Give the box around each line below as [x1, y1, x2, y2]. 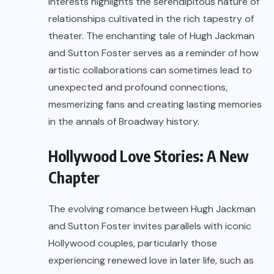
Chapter [48, 168, 100, 188]
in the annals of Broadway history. [48, 115, 199, 128]
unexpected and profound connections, [48, 81, 228, 94]
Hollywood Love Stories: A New [48, 146, 249, 166]
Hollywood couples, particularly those [48, 237, 217, 250]
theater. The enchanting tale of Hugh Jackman [48, 29, 254, 43]
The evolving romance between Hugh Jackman [48, 202, 256, 216]
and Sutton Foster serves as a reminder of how [48, 46, 259, 60]
